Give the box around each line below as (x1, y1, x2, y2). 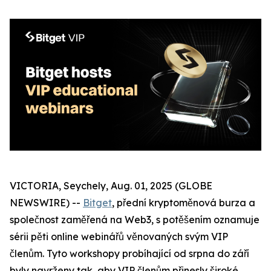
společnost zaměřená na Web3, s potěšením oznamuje (10, 214, 260, 226)
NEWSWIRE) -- (10, 197, 83, 209)
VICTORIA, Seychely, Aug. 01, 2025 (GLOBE (10, 180, 212, 192)
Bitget (83, 197, 112, 209)
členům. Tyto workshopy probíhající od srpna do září (10, 247, 249, 260)
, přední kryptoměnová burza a (112, 197, 255, 209)
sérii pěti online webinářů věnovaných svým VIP (10, 230, 228, 243)
